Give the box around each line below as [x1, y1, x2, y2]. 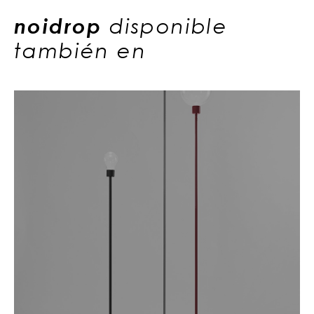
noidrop [14, 13, 110, 38]
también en [14, 37, 146, 62]
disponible [109, 13, 228, 38]
